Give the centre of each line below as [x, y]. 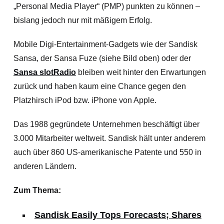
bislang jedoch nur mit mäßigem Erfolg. [82, 20]
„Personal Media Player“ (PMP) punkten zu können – [106, 6]
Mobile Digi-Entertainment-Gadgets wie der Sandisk [105, 44]
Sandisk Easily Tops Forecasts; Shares [118, 215]
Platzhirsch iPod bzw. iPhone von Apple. [85, 100]
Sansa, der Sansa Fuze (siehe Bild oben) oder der [102, 58]
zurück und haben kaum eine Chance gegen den [99, 86]
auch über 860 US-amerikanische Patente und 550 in [107, 152]
